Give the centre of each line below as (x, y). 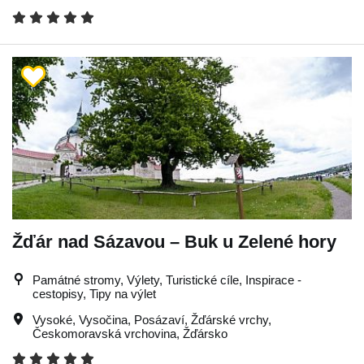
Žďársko (205, 334)
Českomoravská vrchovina (104, 334)
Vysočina (103, 320)
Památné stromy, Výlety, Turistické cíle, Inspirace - (167, 280)
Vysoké (52, 320)
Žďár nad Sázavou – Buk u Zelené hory (174, 242)
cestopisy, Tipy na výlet (94, 294)
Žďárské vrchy (230, 320)
